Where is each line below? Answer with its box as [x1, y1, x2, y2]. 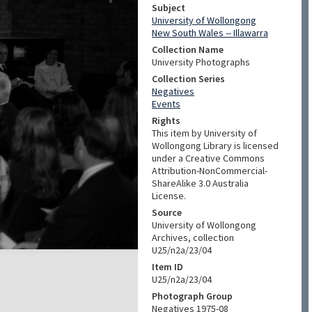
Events [152, 97, 180, 110]
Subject [152, 1, 185, 14]
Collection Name [152, 43, 224, 56]
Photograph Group [152, 290, 233, 302]
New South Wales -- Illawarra [152, 26, 268, 39]
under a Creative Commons [152, 152, 265, 164]
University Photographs [152, 56, 250, 68]
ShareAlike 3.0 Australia [152, 177, 249, 189]
